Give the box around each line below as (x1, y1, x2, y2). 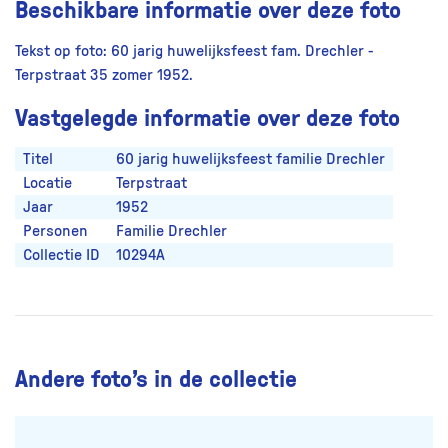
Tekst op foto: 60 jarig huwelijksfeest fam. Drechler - (15, 42, 373, 59)
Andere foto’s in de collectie (15, 360, 297, 394)
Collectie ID (23, 246, 100, 263)
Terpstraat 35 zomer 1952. (15, 66, 193, 83)
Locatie (23, 174, 72, 191)
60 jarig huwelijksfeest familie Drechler (116, 150, 385, 167)
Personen (23, 222, 88, 239)
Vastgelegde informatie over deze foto (15, 99, 400, 133)
